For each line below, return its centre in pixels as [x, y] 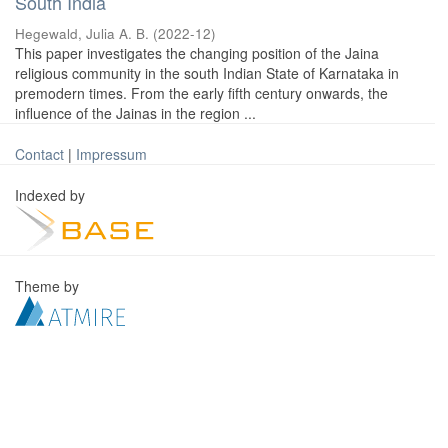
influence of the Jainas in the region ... [135, 113]
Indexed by [52, 195]
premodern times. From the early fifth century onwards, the [201, 93]
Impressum [111, 154]
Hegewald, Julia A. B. [82, 33]
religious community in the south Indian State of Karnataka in [207, 73]
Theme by [49, 286]
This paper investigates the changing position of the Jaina [197, 53]
